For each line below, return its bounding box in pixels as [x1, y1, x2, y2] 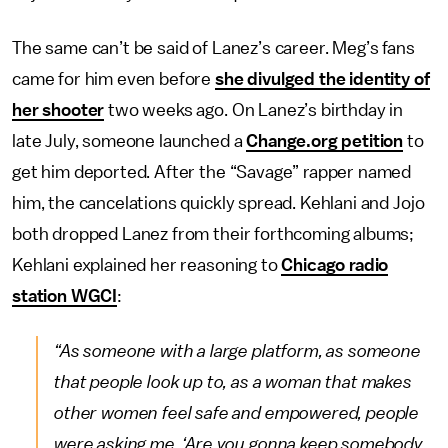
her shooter [12, 101, 105, 119]
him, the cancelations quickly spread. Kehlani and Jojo [12, 194, 425, 212]
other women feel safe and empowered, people [54, 404, 420, 422]
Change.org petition [246, 132, 404, 150]
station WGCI [12, 287, 118, 305]
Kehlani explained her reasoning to [12, 256, 282, 274]
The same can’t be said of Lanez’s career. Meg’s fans [12, 39, 415, 57]
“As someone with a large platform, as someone [54, 342, 421, 360]
